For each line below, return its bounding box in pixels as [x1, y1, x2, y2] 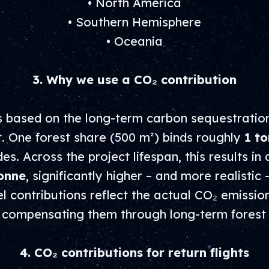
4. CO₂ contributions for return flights [20, 245, 249, 260]
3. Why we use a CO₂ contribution [32, 72, 237, 87]
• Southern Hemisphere [68, 14, 201, 29]
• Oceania [106, 34, 163, 49]
